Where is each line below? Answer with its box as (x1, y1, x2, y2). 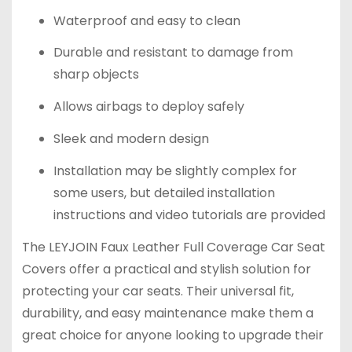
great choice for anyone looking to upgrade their (21, 325, 324, 344)
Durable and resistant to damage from (53, 43, 293, 62)
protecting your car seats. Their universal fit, (21, 281, 294, 300)
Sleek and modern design (53, 130, 209, 148)
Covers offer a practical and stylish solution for (21, 259, 311, 278)
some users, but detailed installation (53, 183, 275, 202)
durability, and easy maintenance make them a (21, 303, 313, 322)
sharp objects (53, 65, 139, 84)
